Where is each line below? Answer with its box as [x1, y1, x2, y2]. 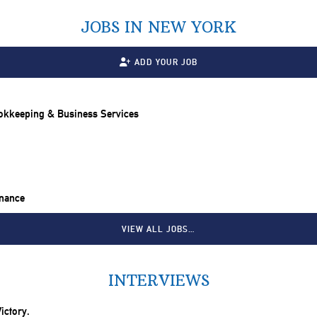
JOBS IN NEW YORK [81, 17, 236, 37]
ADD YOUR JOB [134, 57, 197, 67]
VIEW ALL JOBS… [122, 224, 195, 234]
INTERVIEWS [108, 270, 209, 290]
